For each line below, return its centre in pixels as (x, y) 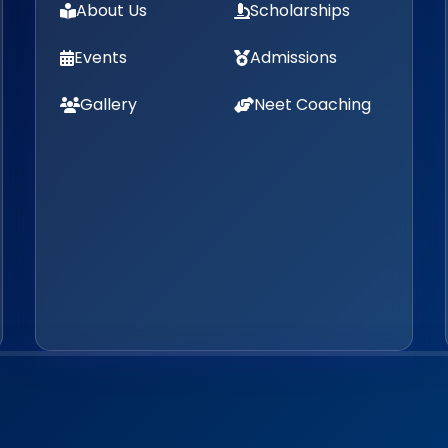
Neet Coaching (312, 105)
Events (100, 58)
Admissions (293, 58)
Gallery (108, 105)
